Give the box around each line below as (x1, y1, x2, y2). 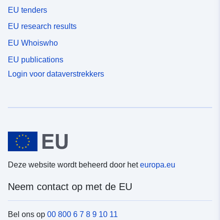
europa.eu (140, 161, 175, 169)
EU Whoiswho (8, 39, 58, 48)
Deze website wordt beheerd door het (8, 161, 140, 169)
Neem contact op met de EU (8, 181, 132, 192)
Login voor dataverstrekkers (8, 69, 104, 78)
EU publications (8, 55, 63, 64)
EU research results (8, 22, 77, 31)
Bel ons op (8, 210, 47, 219)
